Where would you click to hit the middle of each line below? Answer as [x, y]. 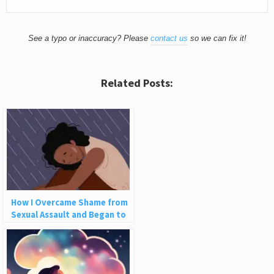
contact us [169, 38]
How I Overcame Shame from [70, 203]
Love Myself [36, 227]
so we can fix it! [217, 38]
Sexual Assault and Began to [69, 215]
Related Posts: [137, 83]
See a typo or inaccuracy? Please [89, 38]
